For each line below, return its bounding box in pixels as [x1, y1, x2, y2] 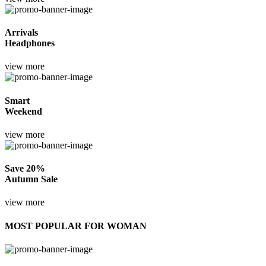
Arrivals [5, 27, 38, 37]
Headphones [5, 37, 55, 48]
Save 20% [5, 163, 45, 174]
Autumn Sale [5, 174, 58, 185]
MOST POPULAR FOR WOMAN [5, 220, 147, 231]
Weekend [5, 106, 42, 116]
